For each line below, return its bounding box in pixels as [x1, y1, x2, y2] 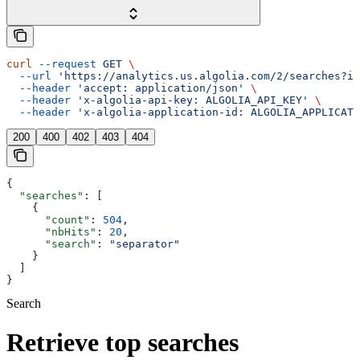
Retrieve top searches [6, 328, 239, 358]
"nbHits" [6, 225, 96, 238]
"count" [6, 213, 90, 226]
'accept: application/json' [71, 81, 244, 94]
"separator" [109, 237, 180, 250]
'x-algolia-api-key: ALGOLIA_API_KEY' [71, 93, 309, 106]
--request [32, 57, 96, 70]
